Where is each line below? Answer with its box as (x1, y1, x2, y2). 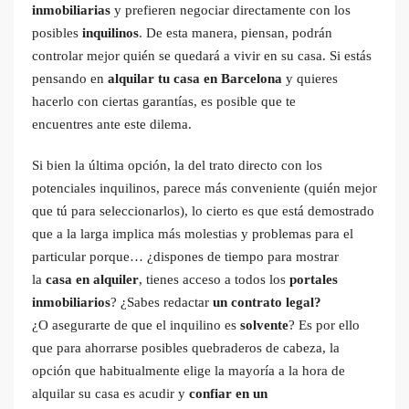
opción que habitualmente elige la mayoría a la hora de (32, 362, 345, 379)
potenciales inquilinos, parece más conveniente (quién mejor (32, 179, 377, 196)
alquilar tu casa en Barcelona (108, 69, 282, 87)
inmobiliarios (32, 293, 110, 310)
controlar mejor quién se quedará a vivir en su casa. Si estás (32, 47, 372, 64)
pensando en (32, 69, 108, 87)
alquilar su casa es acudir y (32, 384, 189, 402)
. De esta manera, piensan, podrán (139, 24, 332, 41)
